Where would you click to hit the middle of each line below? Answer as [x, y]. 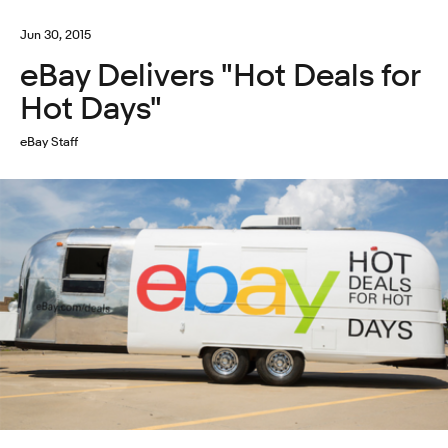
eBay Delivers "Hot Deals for [220, 75]
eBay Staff [49, 140]
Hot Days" [91, 108]
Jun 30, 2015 [55, 34]
